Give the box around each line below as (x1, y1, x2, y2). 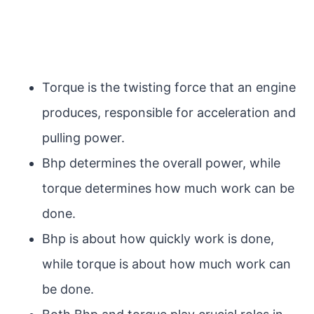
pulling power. (42, 130, 125, 145)
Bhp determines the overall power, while (42, 156, 280, 170)
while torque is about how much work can (42, 257, 291, 271)
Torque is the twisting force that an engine (42, 80, 296, 95)
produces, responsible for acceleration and (42, 105, 296, 120)
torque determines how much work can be (42, 181, 294, 196)
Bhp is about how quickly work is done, (42, 231, 274, 246)
